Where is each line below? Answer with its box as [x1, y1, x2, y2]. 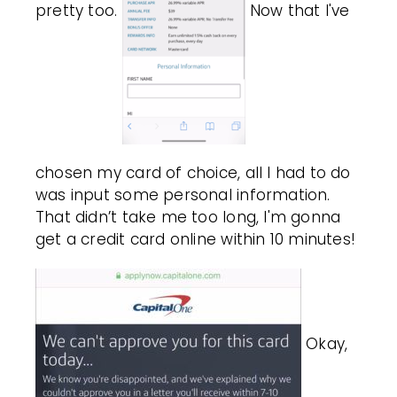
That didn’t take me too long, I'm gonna [35, 206, 341, 228]
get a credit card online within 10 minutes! [35, 228, 356, 250]
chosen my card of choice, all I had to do [35, 161, 351, 183]
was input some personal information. [35, 183, 331, 206]
